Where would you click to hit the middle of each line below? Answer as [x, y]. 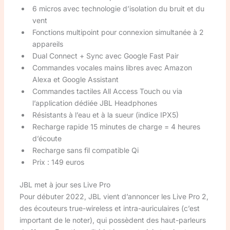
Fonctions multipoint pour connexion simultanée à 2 [118, 32]
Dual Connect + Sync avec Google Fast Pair [105, 55]
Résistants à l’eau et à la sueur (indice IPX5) [105, 114]
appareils [47, 44]
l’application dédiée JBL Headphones [94, 103]
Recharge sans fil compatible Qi [85, 150]
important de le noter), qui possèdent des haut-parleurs [112, 220]
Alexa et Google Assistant [76, 79]
